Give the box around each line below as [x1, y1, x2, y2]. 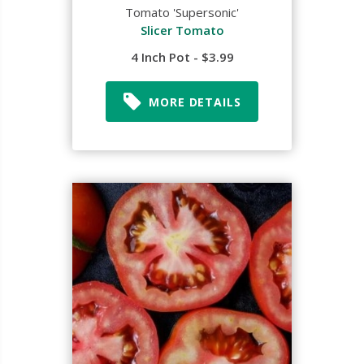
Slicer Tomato [140, 22, 224, 38]
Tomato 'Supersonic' [125, 4, 239, 20]
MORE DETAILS [149, 93, 241, 110]
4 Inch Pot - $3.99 [130, 49, 234, 65]
